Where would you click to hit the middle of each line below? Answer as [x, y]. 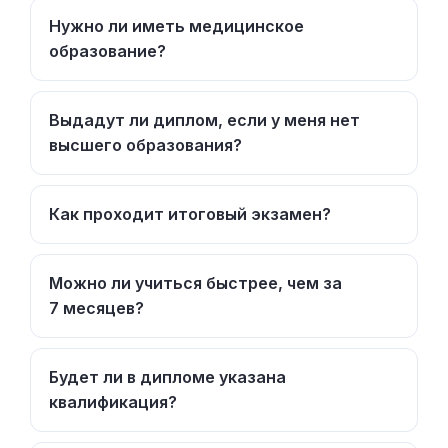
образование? [107, 50]
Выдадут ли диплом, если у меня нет [204, 119]
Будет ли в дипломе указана [167, 376]
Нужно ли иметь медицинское [176, 25]
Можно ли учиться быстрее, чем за [195, 282]
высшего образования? [145, 144]
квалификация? [113, 401]
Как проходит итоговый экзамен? [190, 213]
